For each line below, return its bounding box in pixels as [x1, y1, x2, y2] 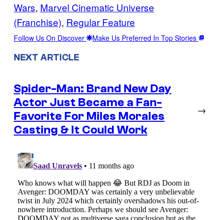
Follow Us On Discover [14, 32, 86, 43]
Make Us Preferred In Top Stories [92, 32, 198, 43]
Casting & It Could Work [14, 123, 147, 137]
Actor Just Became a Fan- [14, 96, 162, 110]
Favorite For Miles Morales [14, 110, 165, 123]
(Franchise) [14, 15, 61, 28]
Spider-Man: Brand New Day [14, 82, 171, 96]
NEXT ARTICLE [14, 52, 79, 63]
